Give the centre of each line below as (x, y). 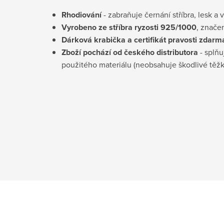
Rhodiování (81, 14)
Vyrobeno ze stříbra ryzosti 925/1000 (129, 27)
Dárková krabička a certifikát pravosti (129, 39)
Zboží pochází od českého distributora (130, 52)
